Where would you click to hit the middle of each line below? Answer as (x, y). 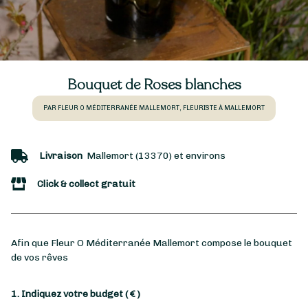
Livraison (61, 156)
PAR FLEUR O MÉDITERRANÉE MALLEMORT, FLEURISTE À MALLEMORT (154, 108)
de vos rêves (40, 258)
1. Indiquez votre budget (68, 294)
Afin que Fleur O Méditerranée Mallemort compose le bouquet (152, 243)
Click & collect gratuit (86, 184)
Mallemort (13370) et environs (154, 156)
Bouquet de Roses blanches (154, 85)
